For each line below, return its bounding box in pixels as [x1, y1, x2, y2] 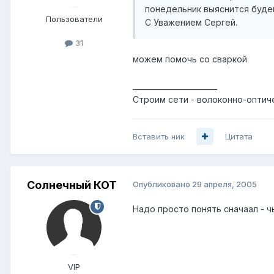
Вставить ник [133, 131, 185, 141]
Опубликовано [133, 179, 192, 189]
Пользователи [45, 13, 103, 24]
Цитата [225, 131, 253, 141]
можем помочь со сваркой [133, 53, 247, 64]
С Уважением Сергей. [145, 17, 237, 28]
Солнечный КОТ [26, 178, 117, 191]
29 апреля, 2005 [192, 179, 257, 189]
